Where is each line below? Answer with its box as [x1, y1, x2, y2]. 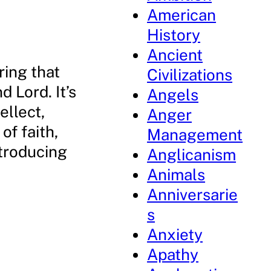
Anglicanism [147, 145, 237, 164]
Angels [147, 85, 199, 104]
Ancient [147, 45, 203, 64]
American [147, 5, 217, 24]
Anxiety [147, 225, 203, 244]
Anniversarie [147, 185, 238, 204]
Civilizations [147, 65, 233, 84]
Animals [147, 165, 206, 184]
